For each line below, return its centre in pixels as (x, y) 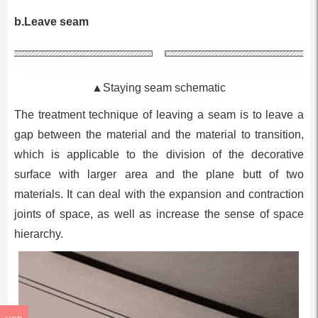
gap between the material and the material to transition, (159, 135)
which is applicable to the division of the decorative (159, 155)
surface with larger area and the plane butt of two (159, 175)
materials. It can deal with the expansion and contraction (159, 194)
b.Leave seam (51, 22)
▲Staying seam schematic (159, 88)
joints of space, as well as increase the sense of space (159, 214)
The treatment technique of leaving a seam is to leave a (159, 115)
